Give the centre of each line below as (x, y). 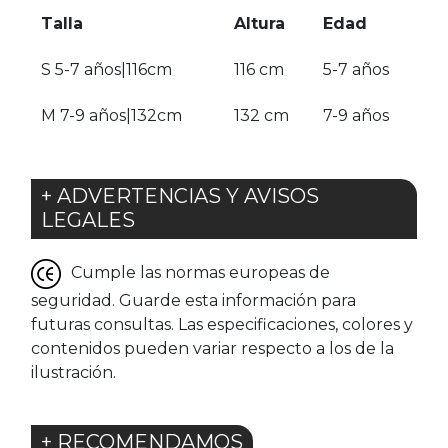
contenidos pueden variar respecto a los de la (212, 348)
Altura (259, 23)
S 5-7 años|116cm (106, 69)
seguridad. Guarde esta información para (193, 300)
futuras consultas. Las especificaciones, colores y (222, 324)
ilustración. (73, 372)
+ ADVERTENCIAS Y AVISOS (180, 196)
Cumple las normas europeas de (200, 273)
